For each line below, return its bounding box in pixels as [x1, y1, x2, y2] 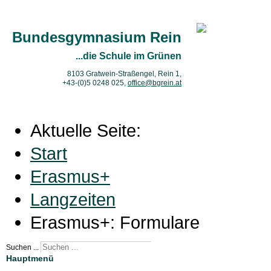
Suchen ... [6, 243, 39, 252]
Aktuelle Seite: [30, 120, 151, 140]
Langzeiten [30, 189, 116, 209]
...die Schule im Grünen [76, 51, 181, 62]
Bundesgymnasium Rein [12, 29, 181, 46]
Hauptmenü [6, 253, 54, 263]
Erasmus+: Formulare [30, 212, 200, 232]
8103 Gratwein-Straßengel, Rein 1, [67, 70, 181, 79]
